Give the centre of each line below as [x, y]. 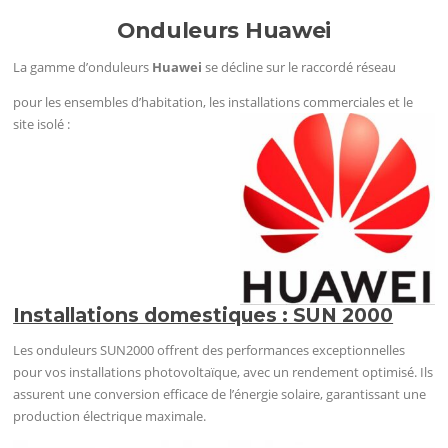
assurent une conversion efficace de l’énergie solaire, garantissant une [220, 393]
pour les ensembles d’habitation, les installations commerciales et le [213, 102]
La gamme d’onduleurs [83, 66]
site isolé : [42, 124]
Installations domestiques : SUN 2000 [203, 314]
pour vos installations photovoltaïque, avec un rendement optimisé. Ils [223, 371]
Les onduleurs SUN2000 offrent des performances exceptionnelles [209, 349]
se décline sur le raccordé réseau [299, 66]
